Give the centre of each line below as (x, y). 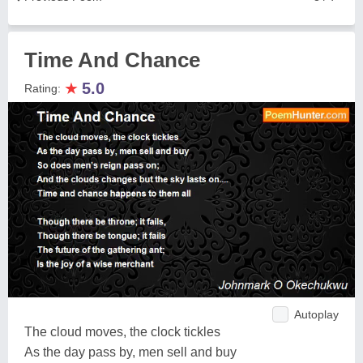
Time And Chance (112, 60)
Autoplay (316, 314)
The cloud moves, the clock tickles (122, 331)
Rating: (44, 88)
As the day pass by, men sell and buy (130, 352)
